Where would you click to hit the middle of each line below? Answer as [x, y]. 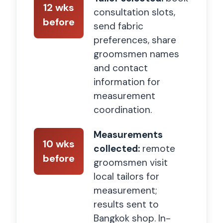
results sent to [126, 204]
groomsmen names [136, 54]
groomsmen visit [131, 162]
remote [158, 148]
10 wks [59, 144]
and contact [121, 68]
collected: [117, 148]
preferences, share [135, 40]
